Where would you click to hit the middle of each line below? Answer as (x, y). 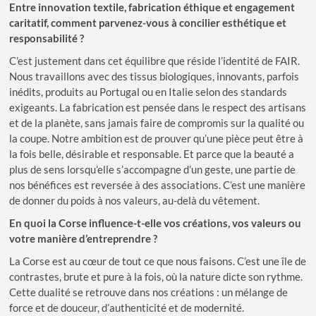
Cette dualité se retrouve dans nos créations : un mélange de (149, 292)
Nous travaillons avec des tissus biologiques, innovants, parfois (154, 76)
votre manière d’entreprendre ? (84, 238)
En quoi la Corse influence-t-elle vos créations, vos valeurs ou (156, 223)
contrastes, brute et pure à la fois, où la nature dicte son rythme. (156, 276)
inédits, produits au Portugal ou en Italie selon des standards (148, 91)
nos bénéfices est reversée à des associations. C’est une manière (158, 184)
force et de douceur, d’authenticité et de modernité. (127, 307)
